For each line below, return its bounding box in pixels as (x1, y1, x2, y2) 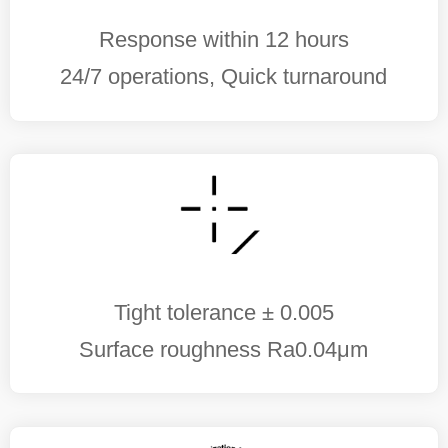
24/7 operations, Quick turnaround (60, 64, 388, 90)
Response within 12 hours (98, 27, 349, 53)
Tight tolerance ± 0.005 (113, 299, 334, 325)
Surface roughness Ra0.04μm (79, 336, 369, 362)
